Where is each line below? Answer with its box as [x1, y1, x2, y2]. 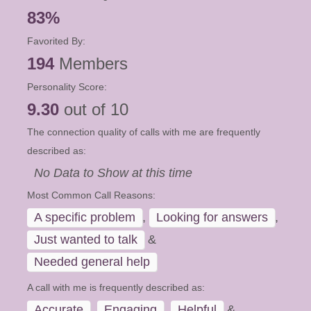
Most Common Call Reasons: [27, 190, 155, 201]
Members [54, 54, 128, 73]
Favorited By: [27, 35, 85, 47]
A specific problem [34, 210, 135, 224]
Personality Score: [27, 81, 107, 92]
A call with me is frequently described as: [27, 282, 205, 293]
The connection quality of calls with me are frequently [27, 126, 260, 137]
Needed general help [34, 255, 150, 269]
